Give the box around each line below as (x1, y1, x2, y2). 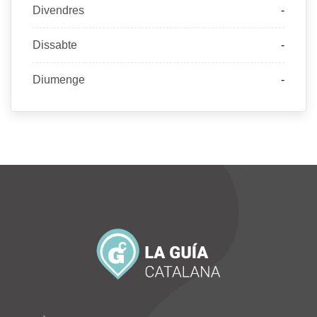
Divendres (33, 4, 84, 17)
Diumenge (33, 74, 85, 86)
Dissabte (33, 39, 77, 52)
